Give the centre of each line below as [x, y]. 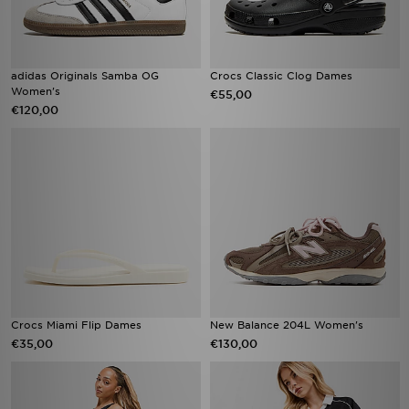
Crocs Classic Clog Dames [281, 76]
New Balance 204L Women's [287, 325]
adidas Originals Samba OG [85, 76]
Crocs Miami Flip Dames [76, 325]
